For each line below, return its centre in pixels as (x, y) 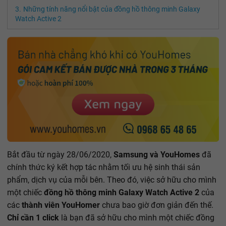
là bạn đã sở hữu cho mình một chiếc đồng (137, 217)
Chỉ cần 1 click (33, 217)
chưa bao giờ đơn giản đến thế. (157, 205)
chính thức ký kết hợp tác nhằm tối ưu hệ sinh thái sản (104, 167)
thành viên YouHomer (61, 205)
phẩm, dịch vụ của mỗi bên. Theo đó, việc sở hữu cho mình (112, 180)
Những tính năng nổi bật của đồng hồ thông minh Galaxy (112, 9)
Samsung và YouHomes (157, 154)
